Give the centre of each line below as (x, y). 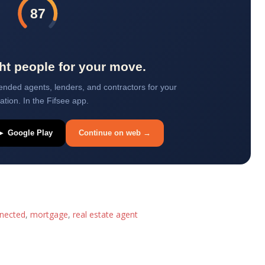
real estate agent (105, 215)
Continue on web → (115, 132)
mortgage (49, 215)
